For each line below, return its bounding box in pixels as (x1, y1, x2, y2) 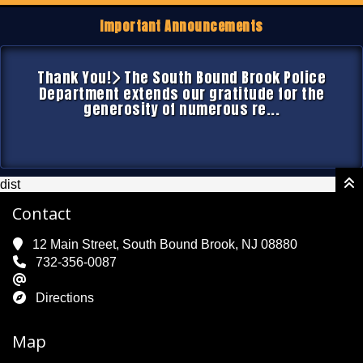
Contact (12, 203, 71, 224)
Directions (36, 291, 94, 305)
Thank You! (37, 66, 111, 88)
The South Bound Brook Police (120, 66, 326, 88)
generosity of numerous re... (83, 98, 280, 120)
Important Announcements (100, 16, 263, 36)
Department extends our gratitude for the (38, 83, 325, 105)
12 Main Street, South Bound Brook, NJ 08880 (32, 237, 297, 251)
